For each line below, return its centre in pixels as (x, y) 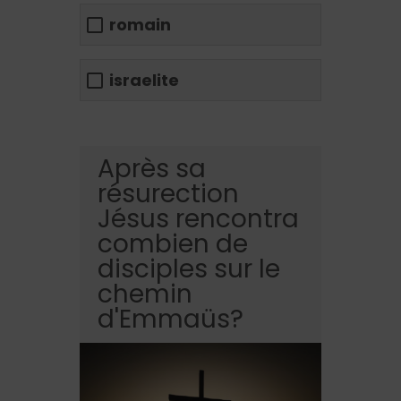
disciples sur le (189, 269)
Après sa (152, 168)
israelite (144, 81)
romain (140, 25)
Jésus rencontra (198, 218)
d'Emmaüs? (171, 319)
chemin (145, 294)
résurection (168, 193)
